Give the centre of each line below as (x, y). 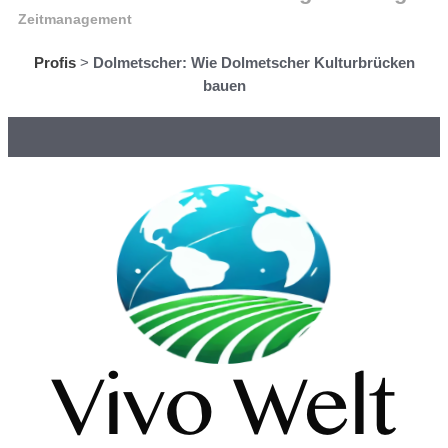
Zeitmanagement (75, 20)
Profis (54, 63)
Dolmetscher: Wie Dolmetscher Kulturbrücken (253, 63)
